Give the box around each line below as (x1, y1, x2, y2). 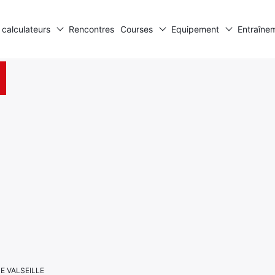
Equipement (171, 24, 219, 34)
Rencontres (68, 24, 114, 34)
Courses (120, 24, 153, 34)
